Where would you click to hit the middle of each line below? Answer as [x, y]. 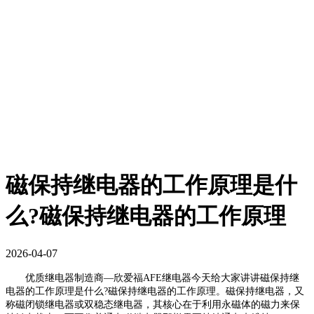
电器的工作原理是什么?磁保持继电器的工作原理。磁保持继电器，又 [155, 291]
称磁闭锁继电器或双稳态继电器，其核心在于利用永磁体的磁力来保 [153, 304]
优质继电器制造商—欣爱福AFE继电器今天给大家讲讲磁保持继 [152, 278]
